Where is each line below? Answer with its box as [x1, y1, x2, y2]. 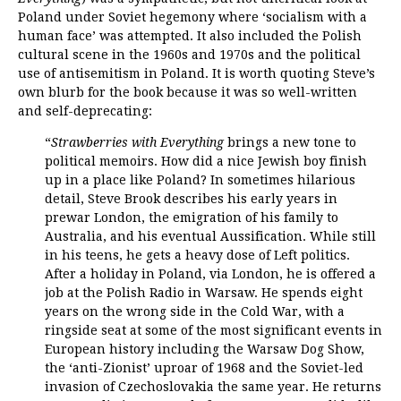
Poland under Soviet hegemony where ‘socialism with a [18, 9, 367, 24]
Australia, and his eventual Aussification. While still [45, 228, 376, 243]
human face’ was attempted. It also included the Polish [18, 28, 362, 43]
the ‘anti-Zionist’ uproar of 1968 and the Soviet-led [45, 360, 363, 375]
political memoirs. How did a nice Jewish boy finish [45, 153, 367, 168]
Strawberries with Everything [51, 134, 224, 149]
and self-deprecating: [18, 103, 152, 118]
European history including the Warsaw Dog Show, [45, 341, 364, 356]
